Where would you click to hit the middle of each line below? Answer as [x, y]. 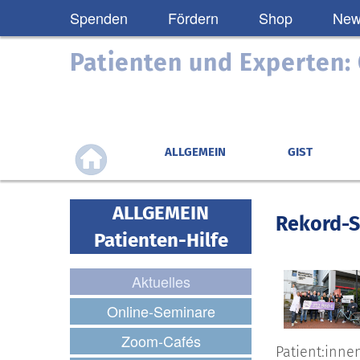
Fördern [193, 18]
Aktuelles [161, 281]
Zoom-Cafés [161, 341]
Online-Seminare [161, 311]
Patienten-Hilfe [161, 240]
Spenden [99, 18]
